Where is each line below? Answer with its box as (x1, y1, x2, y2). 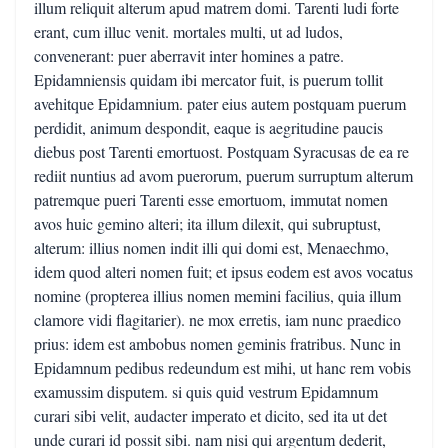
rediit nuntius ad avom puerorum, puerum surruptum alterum (34, 165, 413, 186)
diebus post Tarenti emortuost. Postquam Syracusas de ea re (34, 141, 409, 162)
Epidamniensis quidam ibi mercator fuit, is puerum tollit (34, 69, 383, 90)
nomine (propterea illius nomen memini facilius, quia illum (34, 285, 401, 306)
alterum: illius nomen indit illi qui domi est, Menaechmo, (34, 237, 389, 258)
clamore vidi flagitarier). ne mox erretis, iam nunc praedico (34, 309, 401, 330)
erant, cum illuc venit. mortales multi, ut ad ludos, (34, 21, 343, 42)
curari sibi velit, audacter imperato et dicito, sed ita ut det (34, 405, 387, 426)
